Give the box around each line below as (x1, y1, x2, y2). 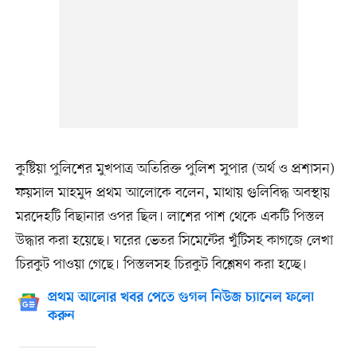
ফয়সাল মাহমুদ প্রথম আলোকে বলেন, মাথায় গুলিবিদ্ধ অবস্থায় (15, 183, 330, 203)
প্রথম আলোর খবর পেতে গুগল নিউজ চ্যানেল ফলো (47, 290, 314, 307)
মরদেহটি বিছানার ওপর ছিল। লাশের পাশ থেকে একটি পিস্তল (15, 207, 324, 227)
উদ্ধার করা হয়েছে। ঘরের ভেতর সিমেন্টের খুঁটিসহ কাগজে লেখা (15, 231, 333, 251)
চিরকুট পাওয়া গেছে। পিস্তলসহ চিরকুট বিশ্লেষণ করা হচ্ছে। (15, 255, 307, 275)
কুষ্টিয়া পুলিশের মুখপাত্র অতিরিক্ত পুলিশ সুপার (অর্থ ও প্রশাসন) (15, 159, 335, 179)
